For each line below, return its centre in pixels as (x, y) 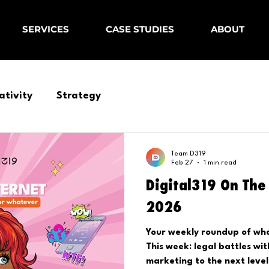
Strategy (79, 96)
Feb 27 (182, 163)
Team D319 (189, 154)
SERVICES (46, 29)
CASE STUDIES (140, 29)
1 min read (220, 163)
